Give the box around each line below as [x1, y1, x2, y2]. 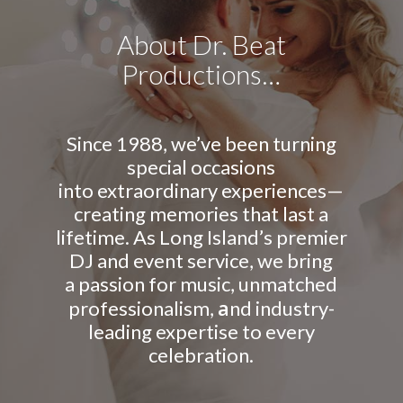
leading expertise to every [87, 318, 315, 344]
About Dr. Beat [116, 27, 286, 60]
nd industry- [228, 295, 335, 320]
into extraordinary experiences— [58, 177, 345, 202]
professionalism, [67, 295, 218, 320]
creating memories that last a [74, 201, 329, 226]
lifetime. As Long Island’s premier [55, 224, 347, 249]
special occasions [127, 154, 276, 179]
